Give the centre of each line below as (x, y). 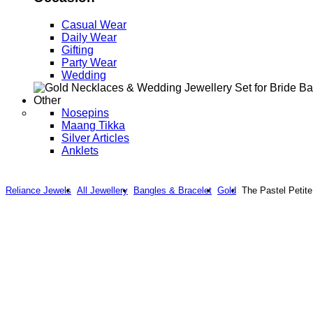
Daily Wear (89, 37)
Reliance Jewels (38, 190)
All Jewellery (102, 190)
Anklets (80, 150)
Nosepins (85, 112)
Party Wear (89, 62)
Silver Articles (95, 138)
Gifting (78, 50)
